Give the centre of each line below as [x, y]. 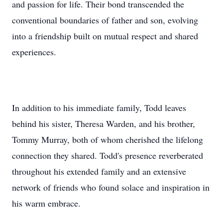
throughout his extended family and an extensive [99, 171]
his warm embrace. [46, 203]
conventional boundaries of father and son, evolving [105, 20]
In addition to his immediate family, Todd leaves [99, 108]
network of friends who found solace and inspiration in [111, 187]
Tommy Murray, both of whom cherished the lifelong [108, 139]
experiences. [34, 52]
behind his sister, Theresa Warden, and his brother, [104, 123]
